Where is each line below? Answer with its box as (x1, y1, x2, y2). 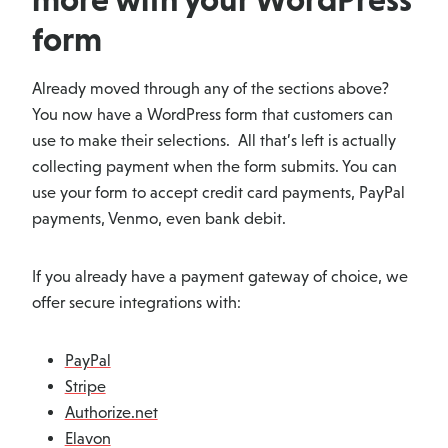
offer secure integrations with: (32, 293, 241, 313)
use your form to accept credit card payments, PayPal (32, 183, 405, 203)
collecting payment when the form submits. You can (32, 157, 397, 177)
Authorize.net (64, 403, 158, 423)
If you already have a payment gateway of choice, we (32, 267, 408, 287)
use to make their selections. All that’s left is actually (32, 131, 396, 151)
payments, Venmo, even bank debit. (32, 209, 286, 229)
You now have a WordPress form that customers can (32, 105, 393, 125)
